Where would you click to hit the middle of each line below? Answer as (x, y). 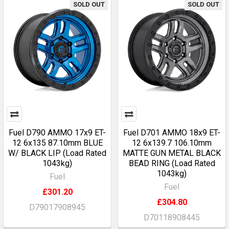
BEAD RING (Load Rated (172, 163)
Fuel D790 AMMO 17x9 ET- (57, 133)
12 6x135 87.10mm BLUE (57, 143)
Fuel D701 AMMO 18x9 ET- (172, 133)
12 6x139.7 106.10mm (172, 143)
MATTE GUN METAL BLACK (172, 153)
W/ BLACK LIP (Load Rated (57, 153)
